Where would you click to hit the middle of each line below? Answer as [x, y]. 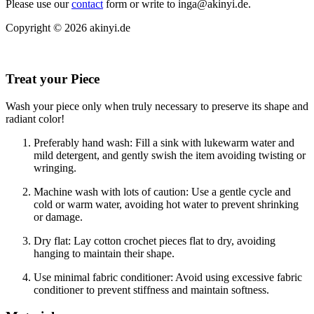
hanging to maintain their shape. [104, 253]
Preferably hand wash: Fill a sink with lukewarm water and [164, 142]
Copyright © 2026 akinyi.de [68, 28]
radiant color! [35, 118]
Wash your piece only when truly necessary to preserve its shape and [157, 106]
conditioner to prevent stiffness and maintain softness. [151, 289]
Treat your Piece [53, 78]
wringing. [55, 168]
